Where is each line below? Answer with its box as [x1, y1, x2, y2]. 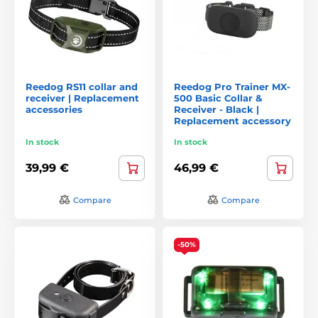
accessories [26, 103, 82, 115]
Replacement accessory [174, 114, 291, 126]
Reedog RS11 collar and [26, 80, 138, 92]
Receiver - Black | [174, 103, 259, 115]
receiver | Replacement [26, 92, 139, 104]
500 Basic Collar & [174, 92, 262, 104]
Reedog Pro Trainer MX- [174, 80, 290, 92]
